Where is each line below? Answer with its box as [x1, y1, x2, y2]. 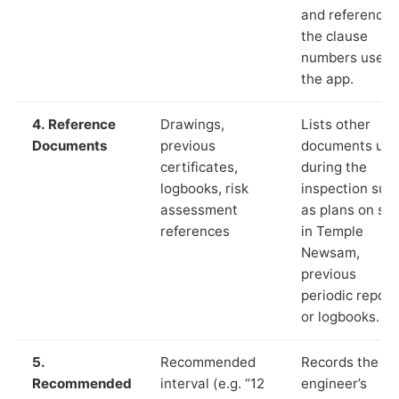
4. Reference [32, 115, 116, 133]
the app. [301, 69, 354, 87]
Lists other [301, 115, 370, 133]
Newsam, [301, 243, 360, 261]
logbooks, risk [160, 179, 248, 197]
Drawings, [160, 115, 224, 133]
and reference [301, 5, 391, 23]
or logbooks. [301, 307, 379, 325]
